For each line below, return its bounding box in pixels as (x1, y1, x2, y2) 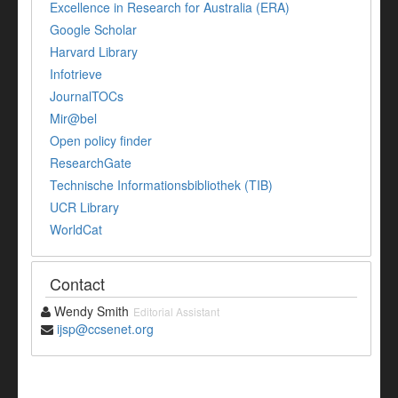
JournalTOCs (50, 87, 123, 106)
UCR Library (50, 198, 119, 217)
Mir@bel (50, 109, 97, 128)
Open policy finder (50, 131, 152, 150)
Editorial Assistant (133, 304, 219, 320)
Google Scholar (50, 20, 137, 39)
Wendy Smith (51, 302, 129, 321)
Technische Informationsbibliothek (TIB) (50, 176, 273, 195)
